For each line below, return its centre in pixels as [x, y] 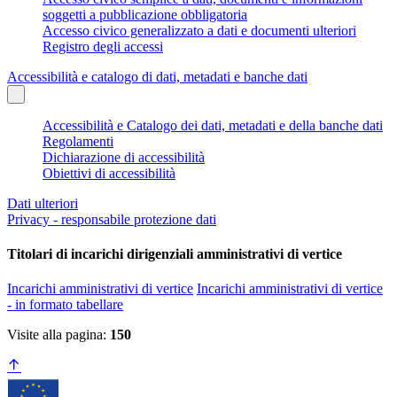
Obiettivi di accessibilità [109, 173]
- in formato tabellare [65, 305]
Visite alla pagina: [58, 335]
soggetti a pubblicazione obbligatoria [145, 14]
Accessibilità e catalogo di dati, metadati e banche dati [157, 76]
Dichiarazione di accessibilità [124, 157]
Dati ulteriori [43, 203]
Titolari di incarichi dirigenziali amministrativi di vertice [175, 254]
